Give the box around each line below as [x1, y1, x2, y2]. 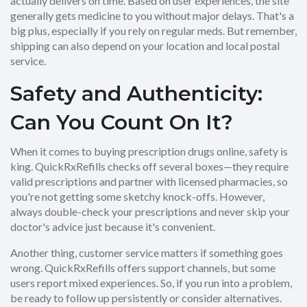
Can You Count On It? [10, 110, 233, 135]
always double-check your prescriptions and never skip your [10, 205, 290, 218]
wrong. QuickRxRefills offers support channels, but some [10, 261, 275, 274]
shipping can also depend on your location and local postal [10, 39, 280, 52]
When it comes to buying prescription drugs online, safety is [10, 145, 288, 158]
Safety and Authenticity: [10, 81, 262, 106]
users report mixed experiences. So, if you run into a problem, [10, 276, 292, 289]
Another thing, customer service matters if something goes [10, 246, 283, 259]
